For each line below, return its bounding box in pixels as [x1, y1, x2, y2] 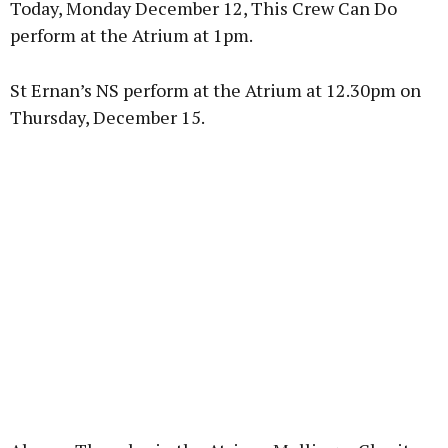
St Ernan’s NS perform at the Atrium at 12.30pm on [10, 78, 421, 103]
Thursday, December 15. [10, 105, 205, 130]
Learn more [163, 79, 285, 107]
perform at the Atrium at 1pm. [10, 23, 253, 48]
